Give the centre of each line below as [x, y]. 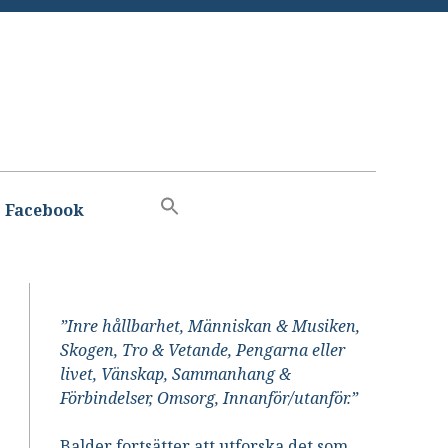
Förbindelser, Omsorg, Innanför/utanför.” [209, 397]
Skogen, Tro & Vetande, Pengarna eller [203, 349]
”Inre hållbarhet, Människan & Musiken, [210, 325]
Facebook [44, 210]
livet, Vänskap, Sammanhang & [176, 373]
